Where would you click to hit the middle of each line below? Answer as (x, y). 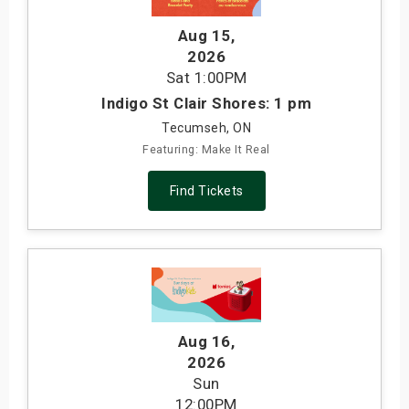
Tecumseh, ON (206, 128)
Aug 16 (204, 342)
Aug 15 (204, 36)
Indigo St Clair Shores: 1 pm (206, 104)
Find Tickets (206, 191)
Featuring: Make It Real (206, 150)
